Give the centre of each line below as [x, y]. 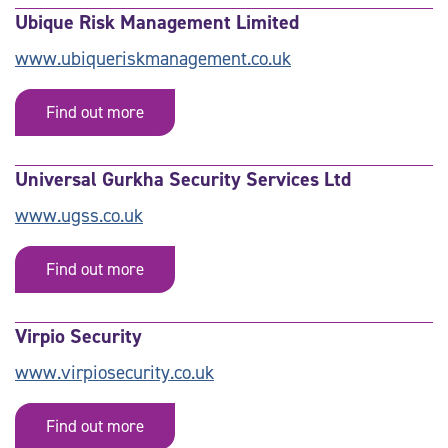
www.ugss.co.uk [79, 215]
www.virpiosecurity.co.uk [114, 372]
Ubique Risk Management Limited [157, 22]
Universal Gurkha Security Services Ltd [183, 179]
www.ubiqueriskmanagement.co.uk [153, 58]
